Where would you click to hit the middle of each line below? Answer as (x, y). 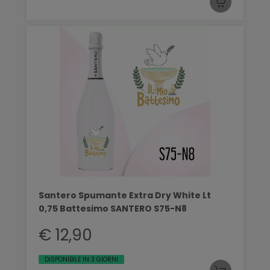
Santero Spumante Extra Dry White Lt (125, 195)
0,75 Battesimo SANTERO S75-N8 (113, 208)
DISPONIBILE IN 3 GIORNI (81, 259)
